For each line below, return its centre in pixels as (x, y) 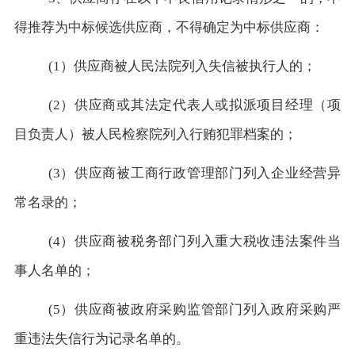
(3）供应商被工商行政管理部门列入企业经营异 (195, 173)
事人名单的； (54, 270)
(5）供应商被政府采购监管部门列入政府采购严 (195, 309)
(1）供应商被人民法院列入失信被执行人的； (182, 66)
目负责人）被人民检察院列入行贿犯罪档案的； (155, 134)
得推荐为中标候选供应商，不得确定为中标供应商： (169, 27)
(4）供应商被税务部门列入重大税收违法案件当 (195, 241)
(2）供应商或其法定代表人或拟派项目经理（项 (195, 105)
